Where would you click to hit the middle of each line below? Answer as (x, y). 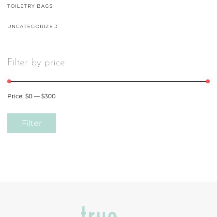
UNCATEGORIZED (32, 26)
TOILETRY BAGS (30, 6)
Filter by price (36, 63)
